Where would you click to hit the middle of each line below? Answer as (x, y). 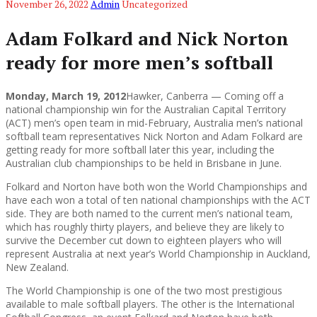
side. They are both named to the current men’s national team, (149, 214)
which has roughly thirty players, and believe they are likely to (145, 227)
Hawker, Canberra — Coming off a (205, 96)
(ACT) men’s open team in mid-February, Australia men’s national (154, 123)
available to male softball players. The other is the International (150, 304)
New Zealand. (37, 267)
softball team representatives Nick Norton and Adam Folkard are (154, 137)
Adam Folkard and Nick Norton (147, 38)
